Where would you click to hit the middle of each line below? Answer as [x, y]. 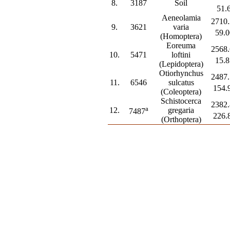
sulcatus [181, 82]
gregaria [181, 110]
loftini [181, 55]
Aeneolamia [181, 18]
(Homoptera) [181, 36]
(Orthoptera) [181, 119]
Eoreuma [181, 45]
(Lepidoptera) [181, 64]
